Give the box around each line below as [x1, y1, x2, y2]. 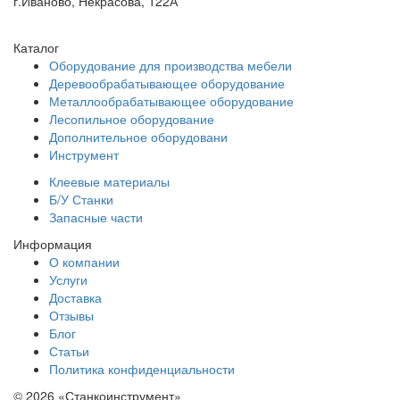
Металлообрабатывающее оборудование [49, 91, 294, 110]
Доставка [49, 287, 102, 306]
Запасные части [49, 207, 143, 226]
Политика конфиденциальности [49, 359, 235, 378]
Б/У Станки [49, 189, 113, 208]
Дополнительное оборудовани [49, 127, 228, 146]
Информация [13, 234, 92, 253]
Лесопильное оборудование [49, 109, 214, 128]
